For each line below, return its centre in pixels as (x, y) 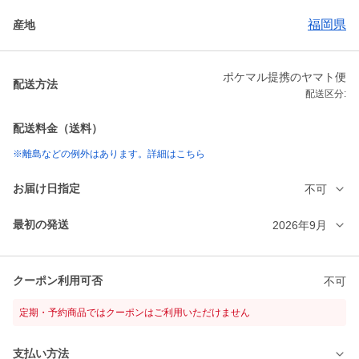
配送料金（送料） (58, 129)
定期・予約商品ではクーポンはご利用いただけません (135, 313)
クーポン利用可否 (58, 281)
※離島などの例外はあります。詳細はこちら (109, 154)
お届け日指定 (46, 189)
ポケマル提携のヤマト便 (284, 77)
